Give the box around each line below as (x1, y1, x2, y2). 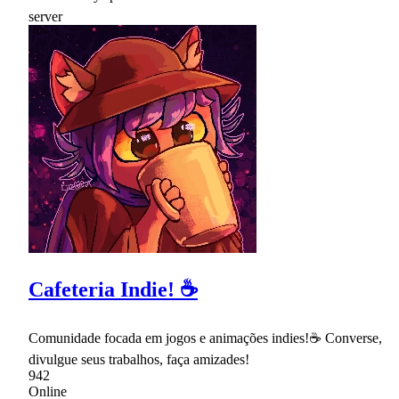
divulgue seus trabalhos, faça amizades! (28, 352, 249, 368)
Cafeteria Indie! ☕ (28, 278, 198, 302)
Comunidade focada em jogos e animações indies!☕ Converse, (28, 330, 382, 346)
